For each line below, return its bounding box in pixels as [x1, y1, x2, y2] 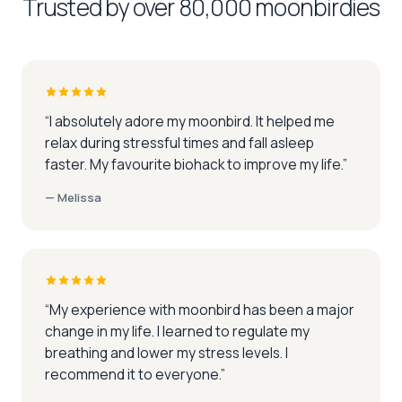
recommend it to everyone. [45, 364, 221, 385]
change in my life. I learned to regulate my [45, 321, 310, 342]
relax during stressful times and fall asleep [45, 133, 314, 153]
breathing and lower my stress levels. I [45, 343, 288, 363]
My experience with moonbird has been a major [49, 300, 354, 320]
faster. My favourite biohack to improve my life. [45, 154, 343, 175]
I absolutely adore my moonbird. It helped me [49, 111, 335, 132]
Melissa [57, 189, 101, 206]
